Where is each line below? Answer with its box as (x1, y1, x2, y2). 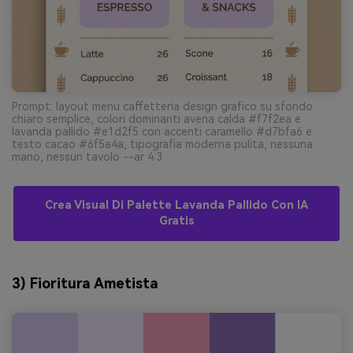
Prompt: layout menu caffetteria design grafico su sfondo (12, 99, 313, 113)
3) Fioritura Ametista (12, 274, 158, 292)
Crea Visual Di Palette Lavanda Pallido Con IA (45, 198, 308, 212)
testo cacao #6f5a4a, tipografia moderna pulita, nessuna (12, 137, 313, 150)
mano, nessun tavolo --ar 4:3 (12, 150, 162, 163)
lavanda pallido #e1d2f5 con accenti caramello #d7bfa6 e (12, 124, 312, 138)
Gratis (158, 214, 195, 228)
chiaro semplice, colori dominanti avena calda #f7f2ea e (12, 112, 301, 125)
